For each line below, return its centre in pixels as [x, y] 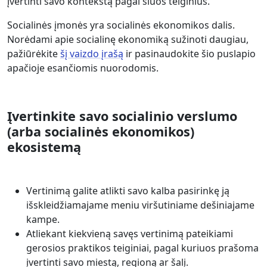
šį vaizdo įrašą [92, 53]
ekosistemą [44, 147]
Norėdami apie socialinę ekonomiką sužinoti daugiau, [128, 39]
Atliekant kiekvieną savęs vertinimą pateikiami [130, 233]
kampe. [43, 219]
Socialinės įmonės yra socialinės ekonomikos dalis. [121, 25]
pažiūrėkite [34, 53]
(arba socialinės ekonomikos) [101, 131]
